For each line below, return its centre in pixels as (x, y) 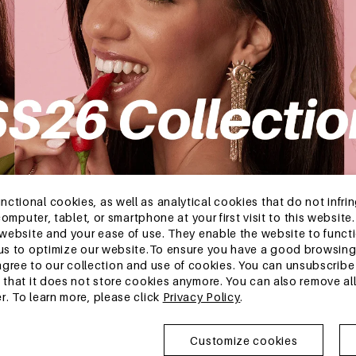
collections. (317, 343)
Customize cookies (244, 340)
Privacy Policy (201, 297)
